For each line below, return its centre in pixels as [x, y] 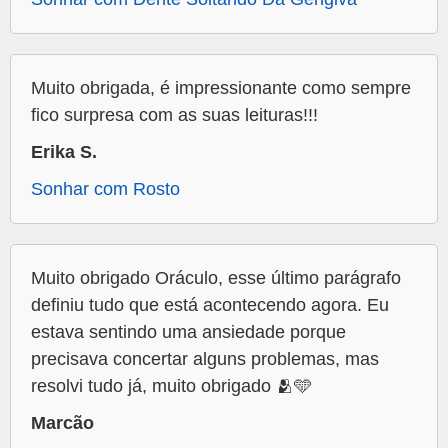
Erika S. [64, 152]
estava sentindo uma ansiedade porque [188, 332]
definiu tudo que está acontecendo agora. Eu [210, 305]
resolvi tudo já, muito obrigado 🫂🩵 [171, 386]
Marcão [62, 423]
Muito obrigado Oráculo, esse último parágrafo [216, 278]
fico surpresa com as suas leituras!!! [174, 115]
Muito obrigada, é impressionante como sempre [221, 88]
